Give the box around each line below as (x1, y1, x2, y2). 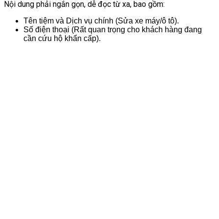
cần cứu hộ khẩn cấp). (23, 34, 101, 43)
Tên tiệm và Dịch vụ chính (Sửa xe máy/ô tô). (23, 16, 179, 25)
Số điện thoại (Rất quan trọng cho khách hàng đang (23, 25, 202, 34)
